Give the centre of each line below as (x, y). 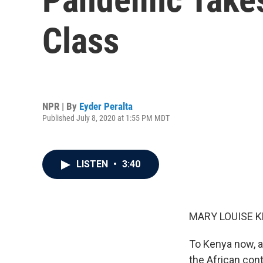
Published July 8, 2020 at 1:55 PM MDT (106, 118)
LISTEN (93, 164)
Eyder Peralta (106, 106)
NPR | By (61, 106)
